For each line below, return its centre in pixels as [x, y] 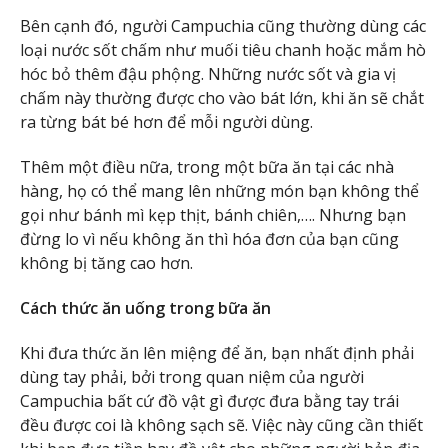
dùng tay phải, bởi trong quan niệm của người [192, 376]
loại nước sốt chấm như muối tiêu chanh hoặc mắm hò [223, 50]
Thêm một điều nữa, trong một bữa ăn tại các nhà [207, 167]
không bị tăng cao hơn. [106, 263]
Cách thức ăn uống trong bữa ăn [145, 308]
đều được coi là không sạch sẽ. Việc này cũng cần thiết [221, 424]
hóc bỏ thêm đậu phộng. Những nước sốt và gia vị [208, 74]
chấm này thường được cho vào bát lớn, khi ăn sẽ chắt [222, 98]
